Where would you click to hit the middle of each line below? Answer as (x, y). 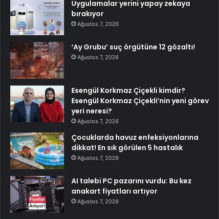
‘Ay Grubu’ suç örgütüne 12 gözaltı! (133, 47)
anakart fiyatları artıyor (114, 191)
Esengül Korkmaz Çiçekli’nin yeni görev (140, 100)
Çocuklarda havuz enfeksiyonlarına (135, 137)
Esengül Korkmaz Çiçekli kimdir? (128, 90)
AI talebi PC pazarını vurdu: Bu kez (131, 181)
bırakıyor (88, 13)
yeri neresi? (92, 111)
